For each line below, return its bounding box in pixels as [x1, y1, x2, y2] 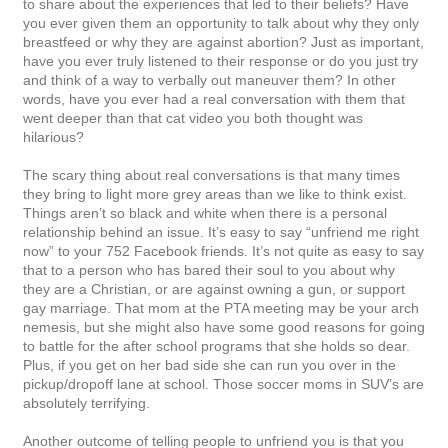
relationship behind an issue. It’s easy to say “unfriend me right [23, 223, 419, 240]
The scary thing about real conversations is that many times [23, 166, 400, 183]
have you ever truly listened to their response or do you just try [23, 52, 418, 69]
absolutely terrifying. [23, 394, 150, 411]
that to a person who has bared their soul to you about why [23, 261, 395, 278]
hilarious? [23, 128, 84, 145]
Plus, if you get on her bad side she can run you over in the [23, 356, 396, 373]
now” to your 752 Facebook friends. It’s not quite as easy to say [23, 242, 424, 259]
